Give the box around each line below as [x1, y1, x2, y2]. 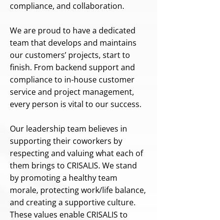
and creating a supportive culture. [10, 197, 136, 208]
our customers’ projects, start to [10, 50, 130, 60]
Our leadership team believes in [10, 123, 127, 134]
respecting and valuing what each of [10, 148, 143, 159]
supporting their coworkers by [10, 136, 122, 146]
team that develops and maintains [10, 37, 137, 48]
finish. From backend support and [10, 62, 135, 73]
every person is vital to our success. [10, 99, 141, 110]
